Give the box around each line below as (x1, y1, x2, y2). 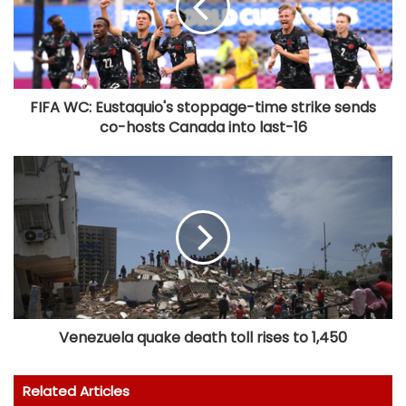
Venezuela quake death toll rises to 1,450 (59, 326, 347, 348)
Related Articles (23, 381, 130, 401)
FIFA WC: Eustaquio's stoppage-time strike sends (30, 96, 376, 118)
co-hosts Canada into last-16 (99, 116, 307, 138)
